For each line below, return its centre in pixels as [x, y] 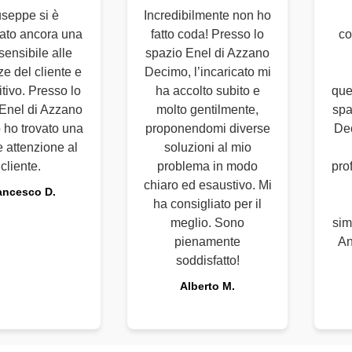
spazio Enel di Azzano [207, 53]
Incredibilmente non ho [207, 15]
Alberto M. [207, 286]
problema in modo [207, 166]
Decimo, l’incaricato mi [207, 72]
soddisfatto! [207, 260]
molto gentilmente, [207, 110]
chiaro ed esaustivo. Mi [207, 185]
